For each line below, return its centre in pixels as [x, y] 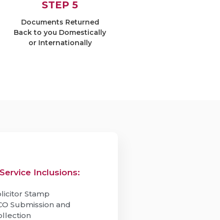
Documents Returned [60, 22]
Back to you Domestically [60, 32]
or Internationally [60, 43]
